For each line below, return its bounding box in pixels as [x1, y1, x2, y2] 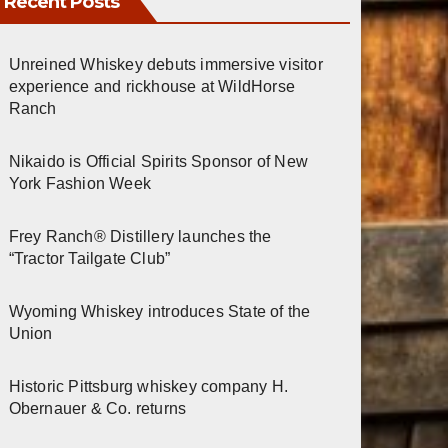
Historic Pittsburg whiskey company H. [8, 377, 289, 395]
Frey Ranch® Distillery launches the [8, 227, 272, 245]
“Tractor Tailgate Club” [8, 249, 171, 267]
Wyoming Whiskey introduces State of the [8, 302, 311, 320]
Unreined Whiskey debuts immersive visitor [8, 55, 323, 73]
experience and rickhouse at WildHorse [8, 77, 296, 95]
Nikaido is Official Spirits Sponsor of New [8, 152, 309, 170]
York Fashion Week [8, 174, 152, 192]
